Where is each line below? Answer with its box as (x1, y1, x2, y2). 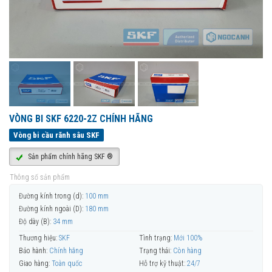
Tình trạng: (139, 233, 172, 242)
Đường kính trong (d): (19, 191, 83, 200)
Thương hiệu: (19, 233, 57, 242)
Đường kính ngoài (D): (19, 205, 83, 214)
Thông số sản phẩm (10, 173, 70, 182)
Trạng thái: (139, 246, 171, 256)
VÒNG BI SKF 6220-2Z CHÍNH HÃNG (9, 113, 153, 125)
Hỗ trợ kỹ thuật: (139, 259, 185, 268)
